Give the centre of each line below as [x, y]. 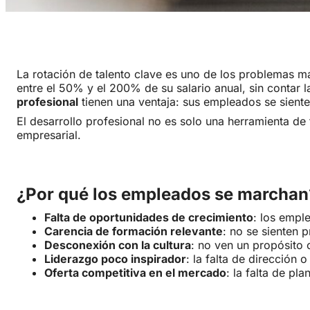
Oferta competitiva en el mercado [135, 273]
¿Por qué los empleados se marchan [163, 194]
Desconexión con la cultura [118, 245]
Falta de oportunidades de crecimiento [149, 218]
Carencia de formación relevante [134, 231]
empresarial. [49, 135]
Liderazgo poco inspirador [115, 259]
